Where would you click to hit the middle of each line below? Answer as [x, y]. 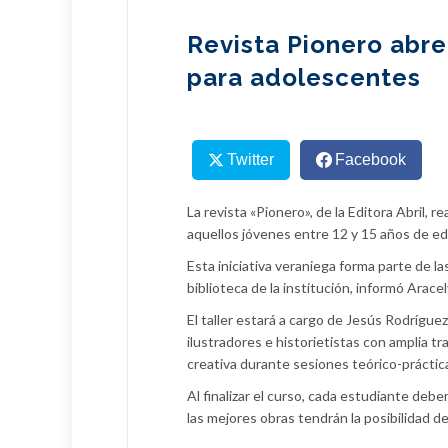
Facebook [370, 159]
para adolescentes [304, 77]
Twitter [250, 159]
